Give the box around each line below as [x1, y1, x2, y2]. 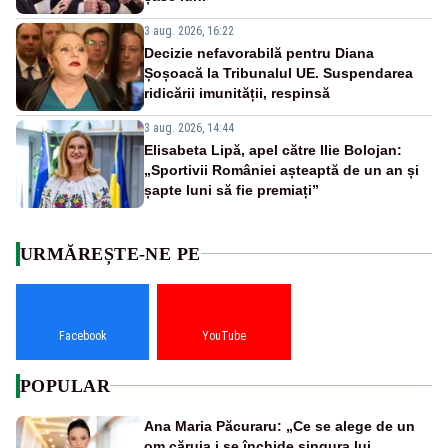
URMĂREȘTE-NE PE [20, 243, 201, 264]
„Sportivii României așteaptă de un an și [144, 161, 419, 178]
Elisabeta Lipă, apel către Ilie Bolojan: [144, 141, 402, 158]
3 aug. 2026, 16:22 [144, 23, 234, 38]
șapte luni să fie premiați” [144, 181, 319, 198]
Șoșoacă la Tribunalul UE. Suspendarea [144, 64, 413, 81]
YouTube [201, 328, 246, 343]
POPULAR [20, 375, 111, 396]
